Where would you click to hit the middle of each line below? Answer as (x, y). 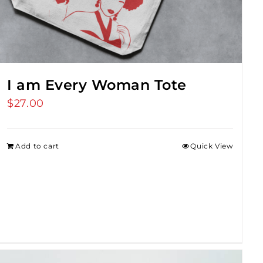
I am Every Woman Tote (97, 85)
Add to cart (37, 146)
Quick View (212, 146)
